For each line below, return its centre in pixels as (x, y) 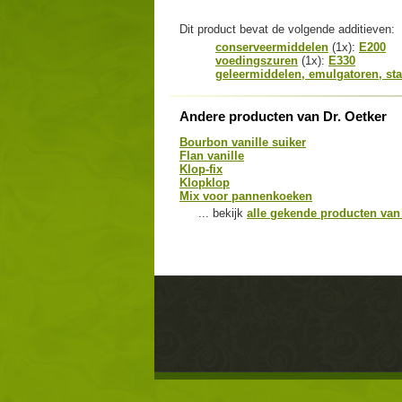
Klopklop (205, 182)
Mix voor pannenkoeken (246, 196)
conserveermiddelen (272, 48)
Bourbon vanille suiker (243, 142)
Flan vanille (212, 155)
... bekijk (221, 213)
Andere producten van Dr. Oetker (283, 116)
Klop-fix (201, 169)
